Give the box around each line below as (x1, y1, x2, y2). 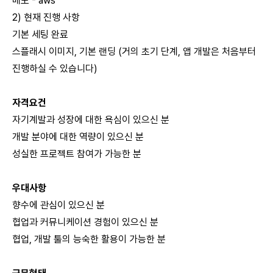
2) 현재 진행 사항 (12, 12, 80, 23)
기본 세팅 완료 (12, 29, 68, 40)
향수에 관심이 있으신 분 (12, 199, 105, 211)
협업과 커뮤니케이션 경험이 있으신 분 (12, 216, 158, 228)
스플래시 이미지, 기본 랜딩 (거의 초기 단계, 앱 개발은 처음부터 (12, 46, 256, 57)
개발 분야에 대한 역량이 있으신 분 (12, 131, 144, 143)
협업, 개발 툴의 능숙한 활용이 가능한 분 (12, 233, 166, 245)
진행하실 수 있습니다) (12, 63, 97, 74)
